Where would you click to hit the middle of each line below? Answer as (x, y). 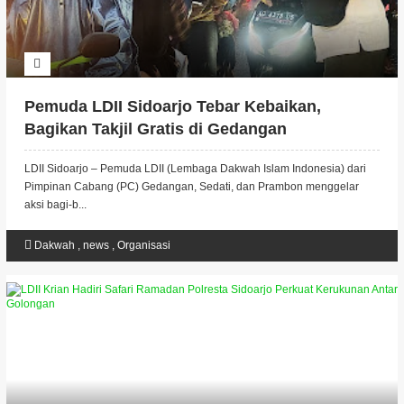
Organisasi (143, 245)
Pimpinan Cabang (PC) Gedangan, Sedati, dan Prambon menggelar (191, 187)
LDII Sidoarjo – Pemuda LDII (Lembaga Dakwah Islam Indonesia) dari (195, 169)
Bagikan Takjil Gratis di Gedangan (155, 129)
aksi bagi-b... (55, 205)
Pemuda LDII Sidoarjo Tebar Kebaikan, (172, 106)
